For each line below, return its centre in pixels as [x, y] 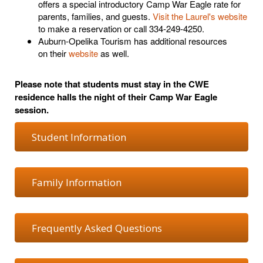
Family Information [76, 183]
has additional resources [179, 41]
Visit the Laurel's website [200, 16]
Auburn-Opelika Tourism [85, 41]
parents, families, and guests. [95, 16]
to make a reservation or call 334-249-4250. [121, 28]
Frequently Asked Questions [97, 228]
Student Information [79, 137]
